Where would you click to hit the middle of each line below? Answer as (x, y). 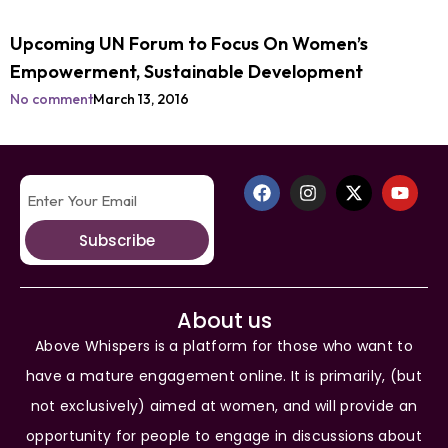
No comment (51, 99)
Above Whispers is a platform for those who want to (224, 346)
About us (224, 320)
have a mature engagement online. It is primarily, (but (224, 376)
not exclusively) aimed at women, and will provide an (224, 406)
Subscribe (117, 240)
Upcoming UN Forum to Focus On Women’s (189, 43)
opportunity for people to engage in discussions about (224, 436)
